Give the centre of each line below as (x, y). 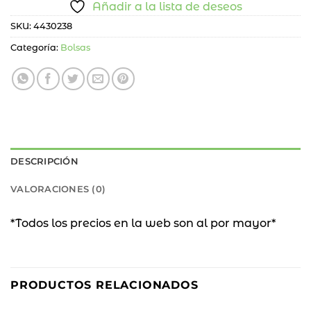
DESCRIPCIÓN (44, 162)
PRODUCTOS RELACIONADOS (104, 285)
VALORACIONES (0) (58, 190)
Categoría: (35, 48)
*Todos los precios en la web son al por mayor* (143, 224)
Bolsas (75, 48)
